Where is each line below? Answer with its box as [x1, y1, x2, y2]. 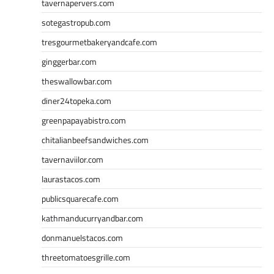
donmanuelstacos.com [42, 231, 123, 244]
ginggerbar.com [42, 54, 97, 68]
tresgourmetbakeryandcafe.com [42, 35, 157, 48]
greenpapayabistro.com [42, 113, 126, 127]
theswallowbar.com [42, 74, 112, 87]
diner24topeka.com [42, 94, 111, 107]
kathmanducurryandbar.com [42, 211, 143, 224]
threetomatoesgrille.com [42, 250, 130, 264]
